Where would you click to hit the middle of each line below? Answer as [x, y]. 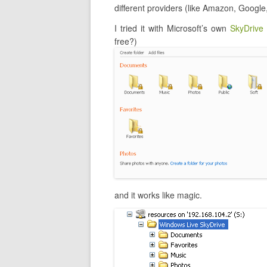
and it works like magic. [158, 195]
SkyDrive [247, 28]
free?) [126, 41]
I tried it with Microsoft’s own [173, 28]
